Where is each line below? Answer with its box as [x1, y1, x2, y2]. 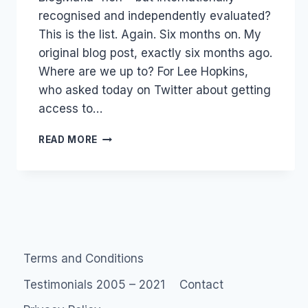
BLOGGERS [97, 188, 154, 199]
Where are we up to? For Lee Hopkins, [38, 64, 248, 78]
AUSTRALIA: [97, 130, 157, 142]
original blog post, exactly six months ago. [38, 45, 272, 60]
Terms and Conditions [23, 252, 144, 266]
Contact [179, 277, 223, 291]
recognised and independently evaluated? [38, 8, 271, 23]
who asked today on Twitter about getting [38, 82, 271, 97]
